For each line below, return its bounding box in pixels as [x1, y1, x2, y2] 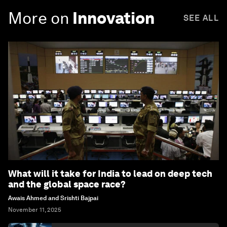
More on [8, 8, 69, 28]
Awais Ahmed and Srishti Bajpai [8, 194, 98, 202]
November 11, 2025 [8, 206, 61, 213]
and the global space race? [8, 178, 126, 190]
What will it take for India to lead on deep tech [8, 168, 212, 179]
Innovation [72, 8, 155, 28]
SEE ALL [183, 13, 219, 23]
